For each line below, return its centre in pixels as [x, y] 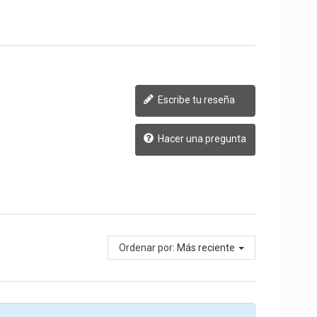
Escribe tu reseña [195, 99]
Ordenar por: [147, 247]
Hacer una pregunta [201, 138]
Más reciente [206, 247]
